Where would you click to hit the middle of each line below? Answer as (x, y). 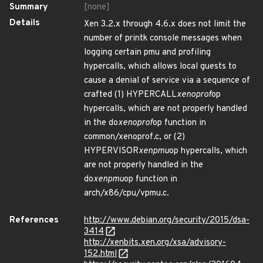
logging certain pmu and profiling (147, 53)
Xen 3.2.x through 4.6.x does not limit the (165, 24)
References (34, 220)
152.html (100, 254)
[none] (97, 7)
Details (25, 23)
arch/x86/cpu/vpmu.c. (127, 193)
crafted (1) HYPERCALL (130, 95)
